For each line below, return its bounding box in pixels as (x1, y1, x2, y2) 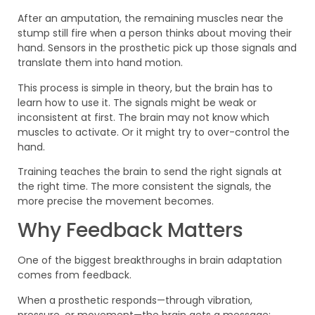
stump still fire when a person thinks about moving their (18, 26, 292, 41)
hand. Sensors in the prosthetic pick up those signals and (18, 41, 297, 56)
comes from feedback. (18, 268, 131, 283)
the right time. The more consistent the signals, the (18, 179, 271, 194)
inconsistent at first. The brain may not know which (18, 110, 269, 124)
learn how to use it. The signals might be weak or (18, 95, 257, 110)
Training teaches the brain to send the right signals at (18, 165, 282, 179)
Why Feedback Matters (18, 217, 243, 245)
